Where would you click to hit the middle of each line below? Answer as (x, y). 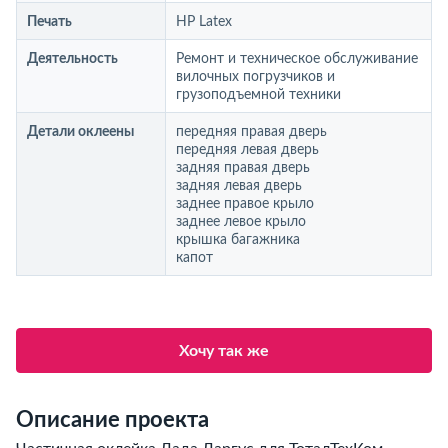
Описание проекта (112, 420)
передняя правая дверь (251, 132)
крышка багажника (238, 240)
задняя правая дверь (243, 168)
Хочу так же (224, 351)
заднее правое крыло (245, 204)
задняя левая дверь (239, 186)
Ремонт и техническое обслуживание (297, 59)
